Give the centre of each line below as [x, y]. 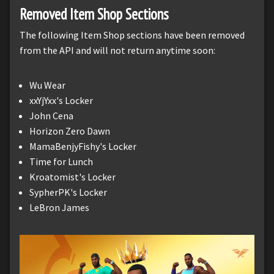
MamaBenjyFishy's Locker [83, 146]
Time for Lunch [61, 162]
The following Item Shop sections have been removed [132, 35]
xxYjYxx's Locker [61, 101]
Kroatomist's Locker [72, 177]
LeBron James [59, 208]
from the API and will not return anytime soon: [117, 50]
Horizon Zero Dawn [70, 131]
